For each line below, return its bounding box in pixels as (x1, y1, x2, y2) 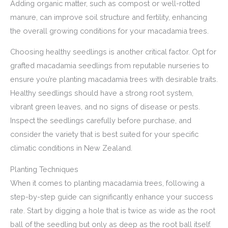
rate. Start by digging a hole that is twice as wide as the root (10, 206, 215, 215)
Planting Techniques (10, 164, 78, 174)
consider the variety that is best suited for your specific (10, 130, 198, 139)
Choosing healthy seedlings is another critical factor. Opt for (10, 47, 216, 56)
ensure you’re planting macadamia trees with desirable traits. (10, 75, 218, 84)
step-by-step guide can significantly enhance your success (10, 192, 213, 201)
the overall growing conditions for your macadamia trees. (10, 26, 209, 35)
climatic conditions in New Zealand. (10, 144, 132, 153)
